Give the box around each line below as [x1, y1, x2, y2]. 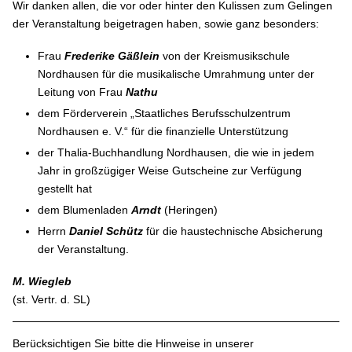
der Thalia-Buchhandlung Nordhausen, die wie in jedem [38, 146, 315, 159]
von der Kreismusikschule [163, 49, 291, 63]
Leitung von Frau [38, 86, 126, 99]
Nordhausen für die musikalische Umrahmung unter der [38, 68, 315, 81]
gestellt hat [38, 182, 93, 196]
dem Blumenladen [38, 203, 132, 217]
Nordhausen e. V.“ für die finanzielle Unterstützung [38, 125, 289, 138]
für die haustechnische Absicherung [143, 225, 324, 238]
